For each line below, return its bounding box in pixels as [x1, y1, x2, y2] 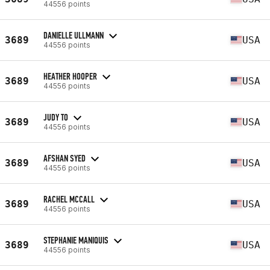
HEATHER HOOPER [43, 70, 97, 82]
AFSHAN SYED [43, 152, 86, 164]
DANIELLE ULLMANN [43, 29, 104, 41]
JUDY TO [43, 111, 68, 123]
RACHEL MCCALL [43, 193, 95, 205]
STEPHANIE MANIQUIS [43, 234, 108, 246]
